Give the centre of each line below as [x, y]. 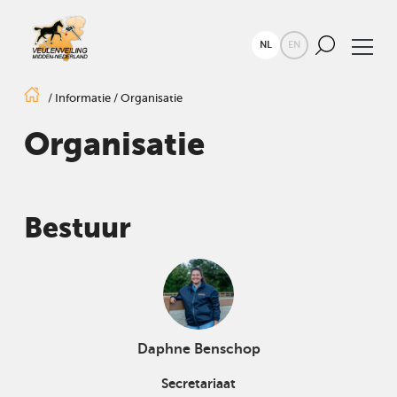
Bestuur [77, 228]
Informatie [82, 98]
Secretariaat [198, 383]
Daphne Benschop [198, 349]
